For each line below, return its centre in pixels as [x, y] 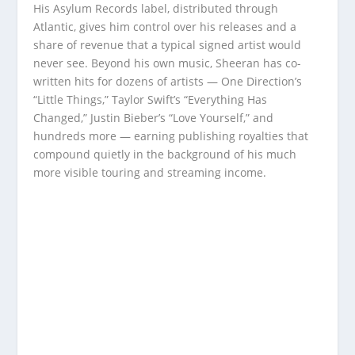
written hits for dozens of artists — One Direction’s [168, 82]
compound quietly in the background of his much [165, 155]
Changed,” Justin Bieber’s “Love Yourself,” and [154, 118]
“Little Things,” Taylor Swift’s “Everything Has [151, 100]
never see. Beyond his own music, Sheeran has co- [168, 63]
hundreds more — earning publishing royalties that [171, 136]
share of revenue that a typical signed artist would [168, 45]
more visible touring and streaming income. [150, 173]
